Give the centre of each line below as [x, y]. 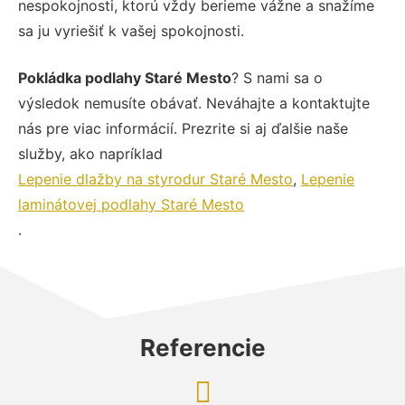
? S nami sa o [277, 77]
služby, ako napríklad [90, 153]
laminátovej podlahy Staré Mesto [131, 204]
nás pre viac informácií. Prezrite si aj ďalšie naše [183, 128]
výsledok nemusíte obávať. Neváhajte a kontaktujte [194, 103]
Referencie [202, 347]
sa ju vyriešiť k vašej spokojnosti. [131, 30]
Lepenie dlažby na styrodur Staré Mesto [155, 179]
